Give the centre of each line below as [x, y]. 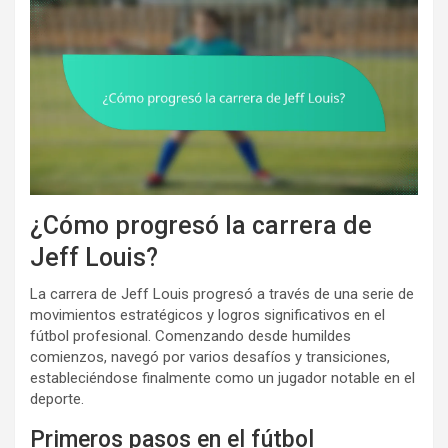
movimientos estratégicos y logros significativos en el [207, 314]
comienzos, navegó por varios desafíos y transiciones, [210, 356]
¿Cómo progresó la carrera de [201, 225]
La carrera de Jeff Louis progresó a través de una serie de [222, 293]
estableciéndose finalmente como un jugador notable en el [222, 377]
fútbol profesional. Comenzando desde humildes [190, 335]
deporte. [57, 398]
